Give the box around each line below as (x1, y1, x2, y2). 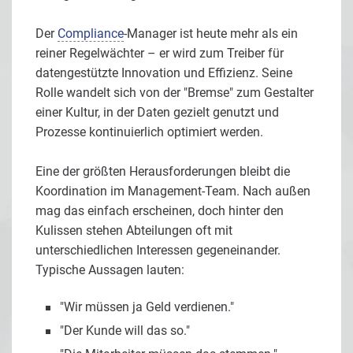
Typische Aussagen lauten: (35, 262, 184, 277)
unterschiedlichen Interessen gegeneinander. (35, 242, 281, 258)
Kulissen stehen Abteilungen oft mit (35, 222, 232, 238)
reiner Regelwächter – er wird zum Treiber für (35, 45, 284, 61)
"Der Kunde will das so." (60, 322, 190, 338)
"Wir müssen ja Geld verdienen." (60, 299, 234, 314)
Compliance (58, 25, 124, 41)
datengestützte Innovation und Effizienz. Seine (35, 65, 292, 80)
